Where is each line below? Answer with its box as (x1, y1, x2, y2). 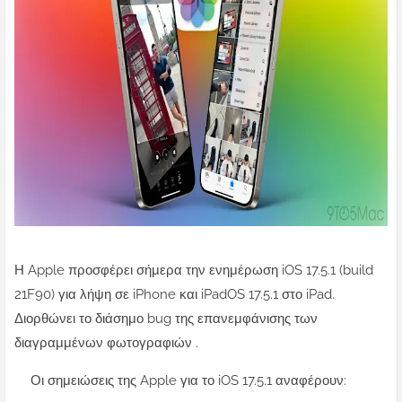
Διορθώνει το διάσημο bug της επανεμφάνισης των (14, 310, 318, 328)
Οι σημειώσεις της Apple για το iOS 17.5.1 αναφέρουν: (31, 372, 346, 389)
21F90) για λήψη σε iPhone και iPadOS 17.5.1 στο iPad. (14, 286, 335, 303)
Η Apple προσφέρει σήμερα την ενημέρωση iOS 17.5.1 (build (14, 262, 373, 279)
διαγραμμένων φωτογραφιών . (14, 335, 198, 352)
